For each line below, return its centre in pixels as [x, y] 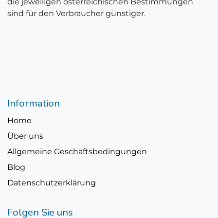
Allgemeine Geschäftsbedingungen [77, 152]
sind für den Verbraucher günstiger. [76, 13]
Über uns [25, 136]
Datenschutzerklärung [52, 183]
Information [34, 103]
